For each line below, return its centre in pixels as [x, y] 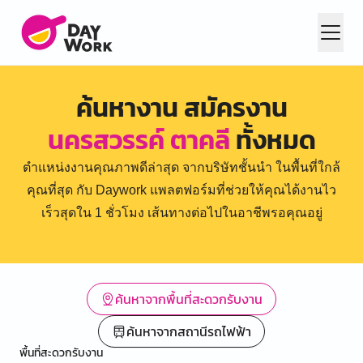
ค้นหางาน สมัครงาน [181, 108]
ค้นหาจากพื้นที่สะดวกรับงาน [189, 299]
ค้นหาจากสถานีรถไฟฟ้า [189, 331]
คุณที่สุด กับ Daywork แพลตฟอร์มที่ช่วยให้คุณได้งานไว [181, 190]
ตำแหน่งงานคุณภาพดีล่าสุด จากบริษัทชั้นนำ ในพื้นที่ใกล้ [181, 167]
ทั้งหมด [273, 140]
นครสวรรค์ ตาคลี [139, 140]
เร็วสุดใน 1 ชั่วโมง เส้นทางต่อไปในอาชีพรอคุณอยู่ [181, 213]
